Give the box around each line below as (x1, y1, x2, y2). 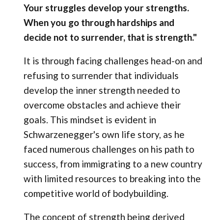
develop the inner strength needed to (23, 84, 180, 96)
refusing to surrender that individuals (23, 69, 179, 81)
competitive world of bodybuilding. (23, 187, 168, 199)
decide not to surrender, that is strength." (23, 31, 197, 43)
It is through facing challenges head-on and (23, 55, 202, 66)
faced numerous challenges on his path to (23, 143, 194, 155)
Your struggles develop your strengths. (23, 1, 189, 13)
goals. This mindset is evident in (23, 113, 156, 125)
